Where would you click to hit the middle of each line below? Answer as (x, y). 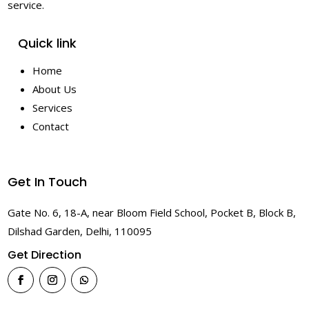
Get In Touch (48, 182)
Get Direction (45, 255)
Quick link (48, 43)
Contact (51, 127)
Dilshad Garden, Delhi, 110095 (80, 231)
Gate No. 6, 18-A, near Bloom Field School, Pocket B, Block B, (152, 213)
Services (53, 108)
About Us (55, 89)
